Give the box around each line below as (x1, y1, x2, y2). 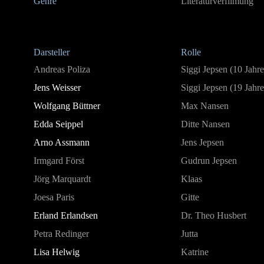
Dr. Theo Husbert (181, 210, 246, 220)
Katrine (181, 247, 209, 257)
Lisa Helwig (34, 247, 80, 257)
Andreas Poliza (34, 64, 93, 74)
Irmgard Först (34, 156, 84, 166)
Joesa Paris (34, 192, 74, 202)
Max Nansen (181, 101, 229, 111)
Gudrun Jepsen (181, 156, 237, 166)
